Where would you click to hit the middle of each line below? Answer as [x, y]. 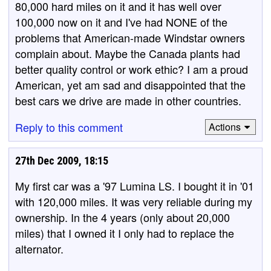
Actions [224, 127]
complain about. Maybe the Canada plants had [128, 53]
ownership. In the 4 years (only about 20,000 [122, 217]
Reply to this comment [69, 127]
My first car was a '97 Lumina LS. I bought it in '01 [135, 185]
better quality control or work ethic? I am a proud [132, 69]
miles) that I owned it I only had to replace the [125, 233]
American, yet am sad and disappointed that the [130, 84]
